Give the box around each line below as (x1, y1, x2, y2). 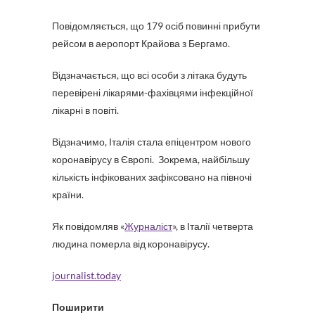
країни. (52, 188, 84, 200)
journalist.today (52, 269, 121, 281)
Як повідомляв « (52, 220, 124, 232)
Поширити (52, 301, 104, 313)
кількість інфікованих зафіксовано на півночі (52, 171, 252, 183)
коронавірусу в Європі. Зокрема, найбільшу (52, 153, 250, 165)
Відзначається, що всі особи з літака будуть (52, 69, 247, 81)
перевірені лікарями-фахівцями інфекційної (52, 86, 253, 98)
